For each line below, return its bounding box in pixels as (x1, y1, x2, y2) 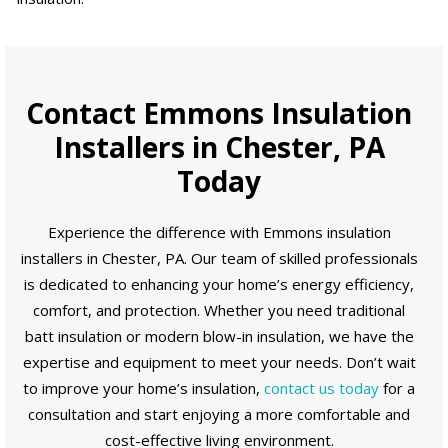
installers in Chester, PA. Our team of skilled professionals (20, 247, 418, 268)
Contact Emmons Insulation (26, 93, 412, 132)
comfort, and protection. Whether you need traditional (33, 299, 405, 320)
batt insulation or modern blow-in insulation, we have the (24, 325, 414, 346)
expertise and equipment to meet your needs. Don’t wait (22, 351, 416, 372)
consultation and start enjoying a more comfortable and (28, 403, 410, 424)
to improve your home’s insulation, (23, 377, 264, 398)
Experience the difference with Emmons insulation (47, 221, 391, 242)
